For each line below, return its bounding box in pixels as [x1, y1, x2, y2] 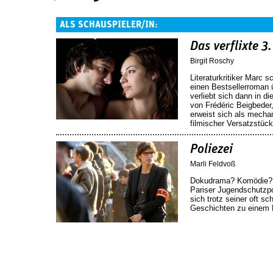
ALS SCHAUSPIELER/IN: [60, 19, 158, 29]
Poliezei [190, 142, 233, 156]
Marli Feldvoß [190, 159, 235, 168]
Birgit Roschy [190, 56, 234, 65]
